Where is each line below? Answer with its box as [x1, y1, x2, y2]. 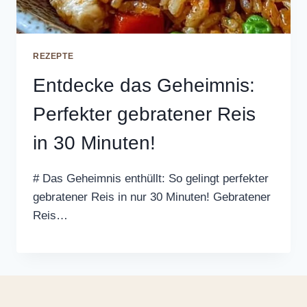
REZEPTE [33, 51, 74, 62]
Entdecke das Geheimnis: [33, 75, 255, 97]
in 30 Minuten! [33, 132, 156, 154]
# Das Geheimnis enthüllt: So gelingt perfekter [33, 172, 269, 186]
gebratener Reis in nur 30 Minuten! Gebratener [33, 191, 271, 204]
